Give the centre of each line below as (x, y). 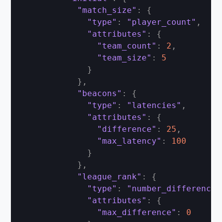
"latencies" (154, 105)
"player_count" (162, 22)
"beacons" (100, 93)
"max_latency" (130, 141)
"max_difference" (137, 212)
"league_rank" (110, 177)
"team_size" (125, 58)
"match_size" (107, 10)
